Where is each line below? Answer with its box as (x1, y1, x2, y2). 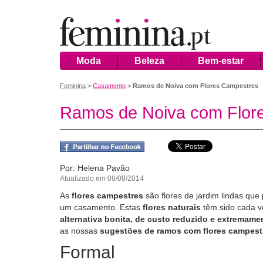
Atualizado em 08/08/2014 (60, 174, 144, 183)
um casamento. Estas (60, 203, 143, 212)
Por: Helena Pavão (60, 163, 130, 173)
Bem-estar (198, 56, 244, 66)
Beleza (134, 56, 164, 66)
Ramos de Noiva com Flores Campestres (133, 82, 258, 89)
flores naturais (143, 203, 201, 212)
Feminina (60, 82, 86, 89)
